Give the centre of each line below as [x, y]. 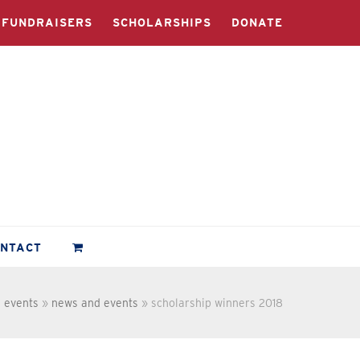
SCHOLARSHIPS [162, 22]
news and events [95, 303]
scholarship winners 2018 [217, 303]
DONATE [257, 22]
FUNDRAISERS [47, 22]
